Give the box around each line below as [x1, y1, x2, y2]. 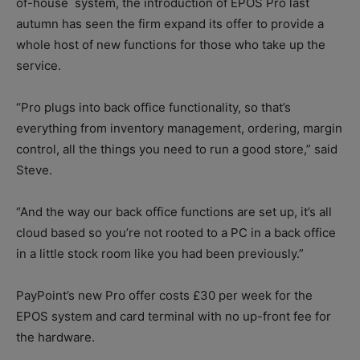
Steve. [16, 162, 52, 178]
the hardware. [16, 329, 95, 345]
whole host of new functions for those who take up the [16, 36, 325, 52]
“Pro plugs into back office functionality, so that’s [16, 99, 291, 115]
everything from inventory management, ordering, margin [16, 120, 342, 136]
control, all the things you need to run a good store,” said [16, 141, 337, 157]
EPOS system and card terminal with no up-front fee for [16, 308, 331, 324]
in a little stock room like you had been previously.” [16, 245, 304, 261]
